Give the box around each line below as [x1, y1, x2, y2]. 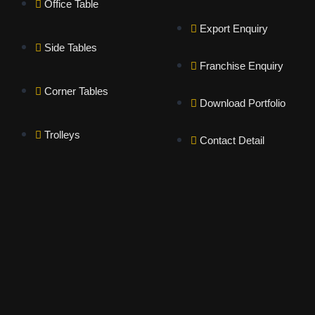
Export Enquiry [200, 22, 269, 35]
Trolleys [44, 129, 81, 141]
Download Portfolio [200, 97, 286, 110]
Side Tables [44, 41, 98, 54]
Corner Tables [44, 85, 109, 98]
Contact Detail [200, 134, 265, 147]
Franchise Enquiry [200, 60, 284, 72]
